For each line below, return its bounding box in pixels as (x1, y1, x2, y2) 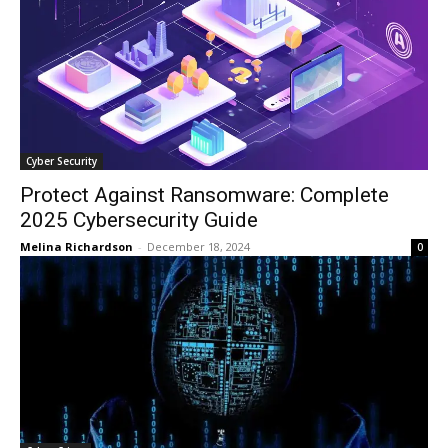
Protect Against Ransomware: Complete (20, 183, 389, 207)
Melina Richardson (20, 239, 133, 254)
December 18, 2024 (147, 239, 250, 254)
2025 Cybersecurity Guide (20, 208, 258, 232)
